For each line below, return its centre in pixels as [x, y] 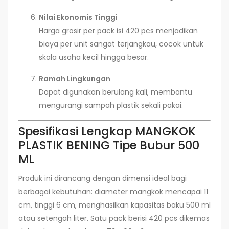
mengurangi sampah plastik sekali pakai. [111, 106]
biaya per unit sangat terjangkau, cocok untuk [121, 44]
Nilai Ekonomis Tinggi [78, 18]
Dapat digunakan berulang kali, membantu [116, 92]
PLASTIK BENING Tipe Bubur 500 [109, 145]
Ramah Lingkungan [75, 79]
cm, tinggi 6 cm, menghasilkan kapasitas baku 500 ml [114, 205]
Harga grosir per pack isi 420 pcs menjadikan [118, 31]
